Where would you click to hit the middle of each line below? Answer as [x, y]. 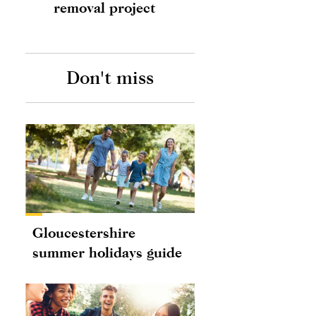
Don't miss [110, 78]
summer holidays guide [107, 252]
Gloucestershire [84, 232]
